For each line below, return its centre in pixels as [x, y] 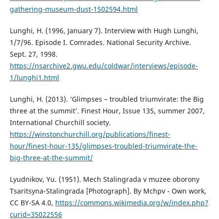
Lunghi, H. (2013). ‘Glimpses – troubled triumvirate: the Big [107, 99]
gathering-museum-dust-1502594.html [74, 9]
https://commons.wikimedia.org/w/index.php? [131, 203]
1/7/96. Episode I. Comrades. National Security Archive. [100, 43]
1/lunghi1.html [34, 78]
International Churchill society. [60, 123]
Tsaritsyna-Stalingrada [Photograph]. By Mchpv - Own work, [108, 191]
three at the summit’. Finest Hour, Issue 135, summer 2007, [107, 111]
